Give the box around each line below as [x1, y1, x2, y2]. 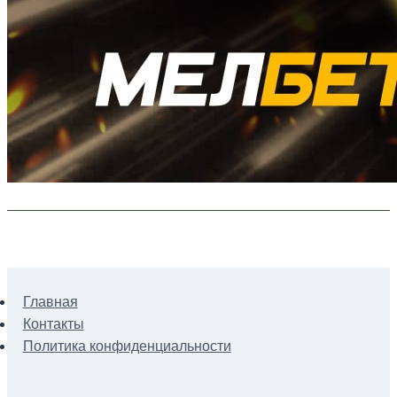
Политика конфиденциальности [22, 338, 231, 354]
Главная [22, 293, 78, 309]
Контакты [22, 315, 84, 331]
